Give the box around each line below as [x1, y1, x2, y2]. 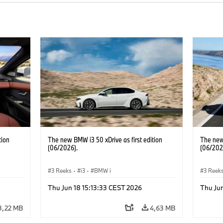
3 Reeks [51, 166, 72, 174]
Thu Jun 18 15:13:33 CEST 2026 [47, 183, 142, 192]
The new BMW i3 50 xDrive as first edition [47, 134, 162, 144]
